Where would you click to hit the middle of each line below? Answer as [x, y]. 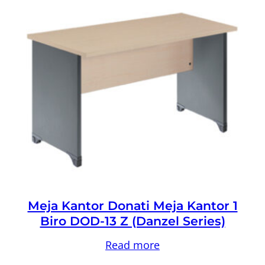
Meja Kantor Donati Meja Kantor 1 [132, 205]
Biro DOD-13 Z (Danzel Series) [132, 221]
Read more [132, 245]
